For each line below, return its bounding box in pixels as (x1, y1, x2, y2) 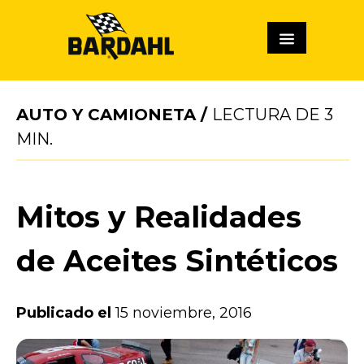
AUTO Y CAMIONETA (16, 104, 196, 124)
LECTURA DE (212, 104, 324, 124)
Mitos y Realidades (16, 198, 301, 235)
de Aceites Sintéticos (16, 242, 338, 279)
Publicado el (16, 304, 115, 323)
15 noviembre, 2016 (115, 304, 252, 323)
